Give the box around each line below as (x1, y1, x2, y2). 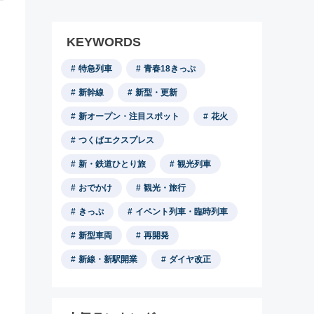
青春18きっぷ (144, 64, 196, 74)
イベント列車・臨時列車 (135, 207, 228, 217)
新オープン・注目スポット (78, 111, 179, 121)
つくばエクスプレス (78, 135, 154, 145)
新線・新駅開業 (78, 254, 137, 264)
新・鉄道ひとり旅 (78, 159, 146, 169)
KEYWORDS (67, 35, 141, 49)
